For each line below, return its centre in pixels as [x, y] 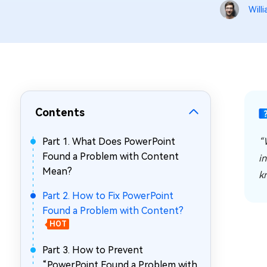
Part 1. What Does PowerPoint [109, 142]
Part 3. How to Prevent [93, 250]
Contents [60, 112]
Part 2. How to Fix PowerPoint [108, 196]
